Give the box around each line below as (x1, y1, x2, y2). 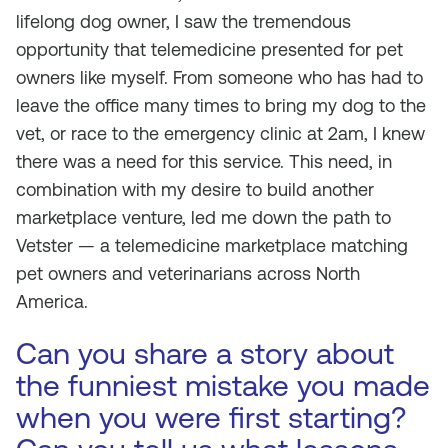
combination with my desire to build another (16, 179, 374, 200)
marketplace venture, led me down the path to (16, 207, 391, 228)
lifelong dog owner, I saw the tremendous (16, 11, 351, 32)
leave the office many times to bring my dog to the (16, 95, 426, 116)
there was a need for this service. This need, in (16, 151, 392, 172)
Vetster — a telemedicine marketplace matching (16, 235, 408, 256)
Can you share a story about (16, 336, 394, 371)
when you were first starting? (16, 400, 406, 435)
